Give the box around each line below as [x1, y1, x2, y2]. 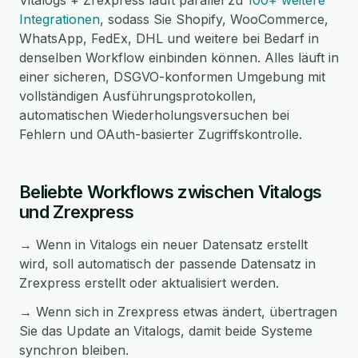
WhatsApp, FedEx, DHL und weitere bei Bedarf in [19, 30, 319, 46]
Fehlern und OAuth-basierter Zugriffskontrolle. [19, 126, 302, 142]
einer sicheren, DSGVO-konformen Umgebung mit [19, 69, 325, 85]
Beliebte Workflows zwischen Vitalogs [19, 181, 322, 202]
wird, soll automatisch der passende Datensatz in [19, 256, 316, 272]
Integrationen [19, 11, 100, 27]
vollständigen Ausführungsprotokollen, [19, 88, 257, 104]
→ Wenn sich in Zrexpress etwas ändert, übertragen [19, 304, 337, 320]
